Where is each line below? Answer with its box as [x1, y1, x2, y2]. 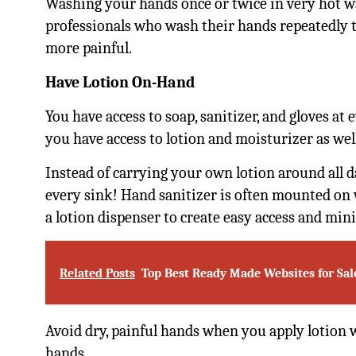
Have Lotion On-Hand [45, 72, 195, 91]
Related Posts [60, 265, 135, 281]
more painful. [45, 38, 132, 57]
